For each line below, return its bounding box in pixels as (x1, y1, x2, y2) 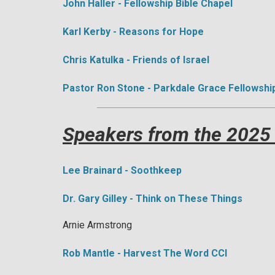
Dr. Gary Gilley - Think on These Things (63, 193, 242, 204)
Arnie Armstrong (63, 219, 132, 231)
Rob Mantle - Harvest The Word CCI (63, 247, 227, 259)
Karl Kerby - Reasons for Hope (63, 26, 204, 37)
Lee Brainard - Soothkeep (63, 165, 182, 176)
